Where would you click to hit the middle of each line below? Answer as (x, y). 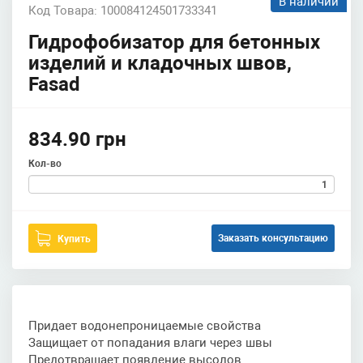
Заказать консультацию (273, 238)
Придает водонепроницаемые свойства (145, 326)
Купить (74, 239)
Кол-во (45, 164)
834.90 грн (77, 139)
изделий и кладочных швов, (160, 63)
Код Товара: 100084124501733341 (123, 11)
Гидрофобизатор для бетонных (174, 42)
